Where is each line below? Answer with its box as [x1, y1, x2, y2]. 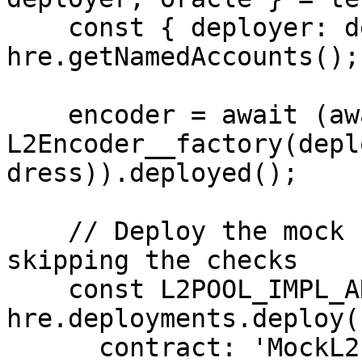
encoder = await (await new [6, 100, 68, 129]
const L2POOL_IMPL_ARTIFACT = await [6, 275, 68, 304]
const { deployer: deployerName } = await [6, 13, 68, 42]
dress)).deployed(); [6, 158, 298, 187]
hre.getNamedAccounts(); [6, 42, 360, 71]
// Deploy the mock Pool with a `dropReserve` [6, 217, 68, 246]
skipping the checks [6, 246, 298, 275]
